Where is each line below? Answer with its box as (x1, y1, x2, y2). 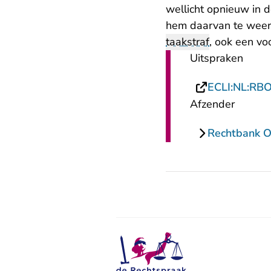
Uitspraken (190, 51, 243, 65)
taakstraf (166, 34, 209, 49)
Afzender (190, 97, 235, 111)
